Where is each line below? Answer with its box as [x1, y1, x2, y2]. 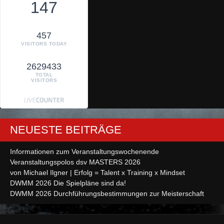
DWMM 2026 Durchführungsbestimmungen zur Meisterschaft [10, 189, 204, 198]
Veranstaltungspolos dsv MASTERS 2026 [10, 158, 140, 166]
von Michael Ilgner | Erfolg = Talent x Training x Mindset [10, 168, 185, 177]
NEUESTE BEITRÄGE [10, 123, 121, 136]
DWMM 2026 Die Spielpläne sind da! [10, 179, 126, 187]
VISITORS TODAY [21, 40, 67, 46]
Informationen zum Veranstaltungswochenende [10, 147, 159, 156]
